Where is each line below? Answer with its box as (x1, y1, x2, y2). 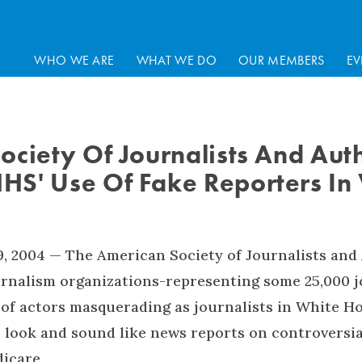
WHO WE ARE (34, 51, 115, 69)
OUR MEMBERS (238, 51, 325, 69)
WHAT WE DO (136, 51, 217, 69)
